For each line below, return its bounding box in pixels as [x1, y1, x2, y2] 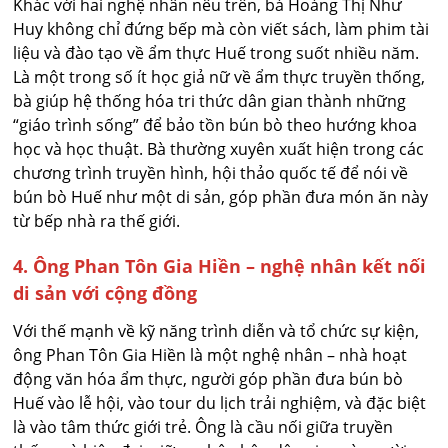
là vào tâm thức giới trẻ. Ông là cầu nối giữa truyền [13, 415, 394, 438]
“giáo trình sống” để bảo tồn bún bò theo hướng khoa [13, 113, 418, 136]
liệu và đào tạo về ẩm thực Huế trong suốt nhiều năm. [13, 41, 420, 64]
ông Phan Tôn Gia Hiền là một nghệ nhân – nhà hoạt [13, 343, 408, 366]
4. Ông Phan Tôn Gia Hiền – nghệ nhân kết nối [13, 253, 427, 278]
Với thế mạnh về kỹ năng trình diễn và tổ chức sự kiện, [13, 319, 420, 342]
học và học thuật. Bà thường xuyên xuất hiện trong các [13, 137, 425, 160]
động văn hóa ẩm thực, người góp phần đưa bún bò [13, 367, 404, 390]
